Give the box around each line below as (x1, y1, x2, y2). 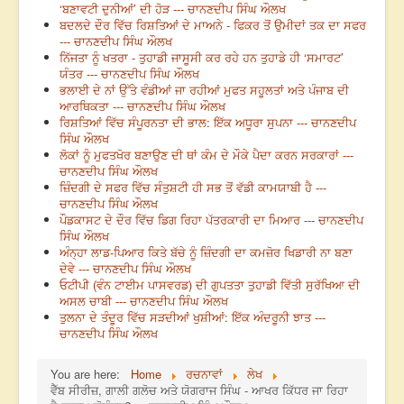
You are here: (50, 365, 127, 383)
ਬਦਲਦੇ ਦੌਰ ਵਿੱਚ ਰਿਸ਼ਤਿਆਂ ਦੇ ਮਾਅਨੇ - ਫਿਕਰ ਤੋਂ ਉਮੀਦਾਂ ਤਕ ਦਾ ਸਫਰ (60, 16, 366, 34)
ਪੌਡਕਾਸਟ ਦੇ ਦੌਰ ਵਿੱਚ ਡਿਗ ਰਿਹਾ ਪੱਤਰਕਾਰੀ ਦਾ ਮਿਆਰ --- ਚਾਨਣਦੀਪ (60, 211, 363, 229)
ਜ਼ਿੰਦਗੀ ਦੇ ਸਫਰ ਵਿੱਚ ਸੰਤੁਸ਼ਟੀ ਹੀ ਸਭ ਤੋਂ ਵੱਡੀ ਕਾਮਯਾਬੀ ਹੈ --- (60, 179, 326, 197)
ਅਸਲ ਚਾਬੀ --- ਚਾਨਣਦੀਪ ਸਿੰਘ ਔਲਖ (60, 292, 228, 310)
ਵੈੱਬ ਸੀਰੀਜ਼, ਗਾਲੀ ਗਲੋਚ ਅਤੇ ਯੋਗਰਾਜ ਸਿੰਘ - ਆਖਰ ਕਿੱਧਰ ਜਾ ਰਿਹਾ (50, 381, 348, 399)
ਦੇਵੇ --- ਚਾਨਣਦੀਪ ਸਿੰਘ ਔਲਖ (60, 260, 191, 278)
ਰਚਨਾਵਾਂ (186, 365, 223, 383)
